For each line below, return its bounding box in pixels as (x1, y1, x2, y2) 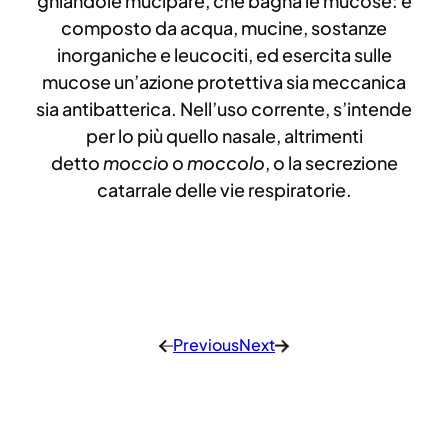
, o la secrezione (264, 151, 398, 175)
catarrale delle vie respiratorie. (96, 178, 352, 202)
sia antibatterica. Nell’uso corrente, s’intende (36, 97, 412, 121)
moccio (102, 151, 169, 175)
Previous (173, 334, 239, 356)
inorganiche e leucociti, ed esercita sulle (56, 43, 392, 67)
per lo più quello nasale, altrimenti (85, 124, 363, 148)
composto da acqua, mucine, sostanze (61, 16, 387, 40)
